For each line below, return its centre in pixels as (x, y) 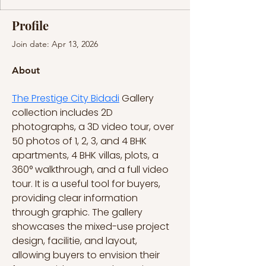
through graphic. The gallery (78, 212)
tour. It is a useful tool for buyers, (87, 184)
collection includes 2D (64, 113)
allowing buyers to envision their (87, 255)
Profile (30, 25)
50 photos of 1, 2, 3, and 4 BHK (80, 141)
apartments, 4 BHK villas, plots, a (86, 155)
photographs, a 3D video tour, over (94, 127)
